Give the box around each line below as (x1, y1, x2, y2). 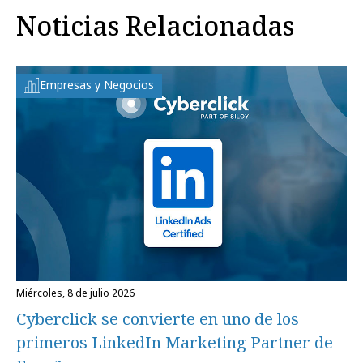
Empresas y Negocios (40, 76, 154, 92)
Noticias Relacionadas (16, 7, 294, 43)
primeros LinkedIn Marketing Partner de (16, 331, 333, 353)
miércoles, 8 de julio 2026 (25, 285, 135, 300)
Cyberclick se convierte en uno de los (16, 307, 299, 330)
